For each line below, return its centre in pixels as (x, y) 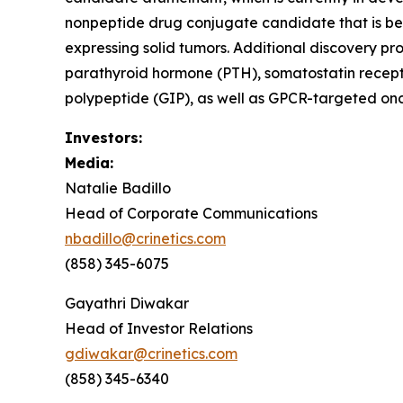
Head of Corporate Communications (191, 214)
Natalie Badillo (118, 188)
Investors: (103, 138)
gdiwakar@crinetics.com (151, 354)
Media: (89, 163)
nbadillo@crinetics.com (145, 239)
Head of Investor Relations (159, 329)
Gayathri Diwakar (127, 304)
